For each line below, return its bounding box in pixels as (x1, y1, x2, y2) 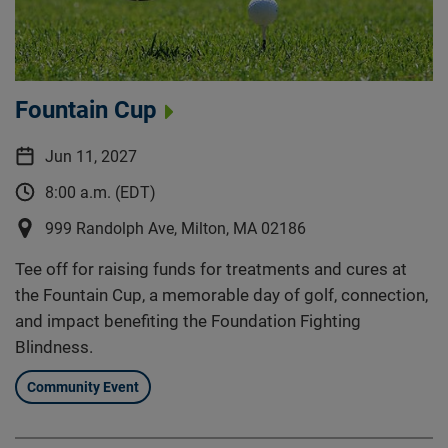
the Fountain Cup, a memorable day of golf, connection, (14, 284, 428, 305)
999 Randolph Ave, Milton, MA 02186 (44, 218, 306, 238)
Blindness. (14, 336, 93, 357)
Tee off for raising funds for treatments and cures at (14, 258, 407, 279)
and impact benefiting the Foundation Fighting (14, 310, 361, 331)
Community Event (26, 378, 139, 395)
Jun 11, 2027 (44, 146, 137, 166)
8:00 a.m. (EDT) (44, 182, 156, 202)
